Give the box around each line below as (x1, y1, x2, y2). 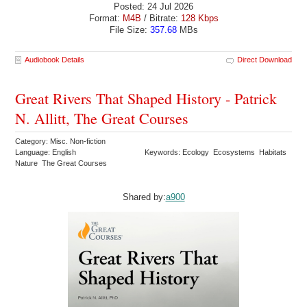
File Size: (109, 24, 150, 35)
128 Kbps (180, 12, 219, 23)
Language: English (15, 148, 77, 156)
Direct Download (236, 56, 292, 64)
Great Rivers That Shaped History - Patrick (15, 88, 278, 108)
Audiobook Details (25, 56, 85, 64)
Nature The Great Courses (15, 159, 110, 167)
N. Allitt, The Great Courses (15, 108, 189, 128)
